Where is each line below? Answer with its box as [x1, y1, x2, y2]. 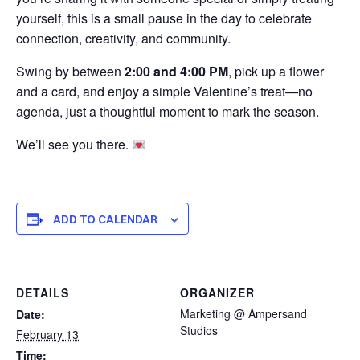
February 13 [16, 326, 79, 342]
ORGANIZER [180, 284, 255, 301]
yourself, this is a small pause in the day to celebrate [16, 9, 312, 27]
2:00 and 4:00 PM [125, 62, 228, 80]
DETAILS [16, 284, 69, 301]
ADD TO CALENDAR [53, 212, 157, 227]
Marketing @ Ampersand [180, 305, 307, 321]
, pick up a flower [228, 62, 324, 80]
